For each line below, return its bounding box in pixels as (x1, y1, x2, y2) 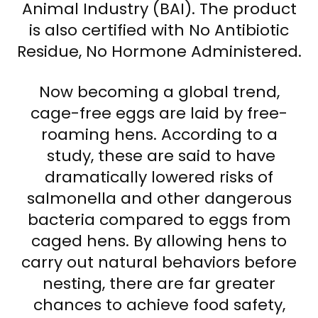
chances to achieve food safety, (33, 293, 285, 316)
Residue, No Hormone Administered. (16, 40, 302, 62)
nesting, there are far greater (43, 272, 275, 295)
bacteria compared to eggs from (27, 208, 291, 231)
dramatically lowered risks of (45, 165, 273, 188)
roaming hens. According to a (40, 123, 278, 146)
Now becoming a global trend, (38, 80, 280, 103)
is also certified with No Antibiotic (29, 18, 289, 41)
